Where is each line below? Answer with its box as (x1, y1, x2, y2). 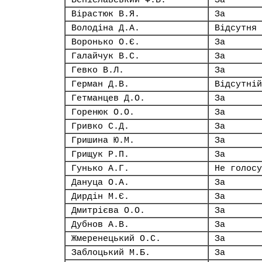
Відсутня (215, 23, 257, 33)
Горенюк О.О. (71, 108, 135, 117)
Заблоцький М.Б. (71, 248, 150, 257)
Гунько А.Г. (71, 164, 129, 173)
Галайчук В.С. (71, 51, 140, 61)
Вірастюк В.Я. (71, 9, 140, 19)
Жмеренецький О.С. (71, 234, 161, 243)
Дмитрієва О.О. (71, 206, 145, 215)
